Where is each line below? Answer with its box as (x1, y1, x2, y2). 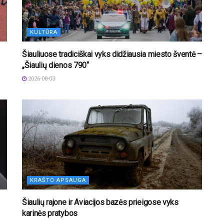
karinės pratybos (22, 208, 77, 218)
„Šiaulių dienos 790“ (22, 60, 89, 70)
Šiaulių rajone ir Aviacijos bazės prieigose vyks (22, 197, 178, 207)
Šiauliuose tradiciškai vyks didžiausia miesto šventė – (22, 49, 202, 59)
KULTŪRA (30, 28, 57, 35)
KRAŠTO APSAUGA (30, 176, 86, 183)
